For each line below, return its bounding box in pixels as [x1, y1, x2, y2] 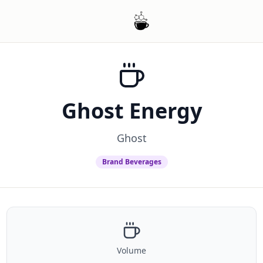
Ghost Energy [61, 96, 202, 125]
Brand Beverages [102, 157, 161, 167]
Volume [116, 245, 146, 256]
